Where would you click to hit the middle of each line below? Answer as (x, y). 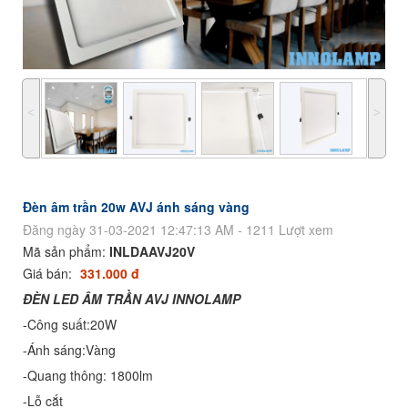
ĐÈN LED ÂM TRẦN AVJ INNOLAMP (132, 298)
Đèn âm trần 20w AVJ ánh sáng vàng (136, 206)
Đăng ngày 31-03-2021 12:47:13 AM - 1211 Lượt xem (178, 229)
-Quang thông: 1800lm (88, 375)
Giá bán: (49, 273)
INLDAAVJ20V (152, 251)
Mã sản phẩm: (66, 251)
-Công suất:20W (70, 324)
